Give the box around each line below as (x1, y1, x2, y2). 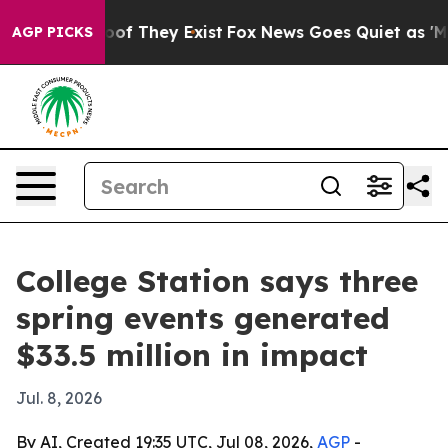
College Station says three (16, 262, 418, 300)
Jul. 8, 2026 (16, 388, 102, 408)
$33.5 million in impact (16, 336, 368, 374)
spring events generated (16, 299, 390, 337)
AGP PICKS (12, 23, 93, 41)
